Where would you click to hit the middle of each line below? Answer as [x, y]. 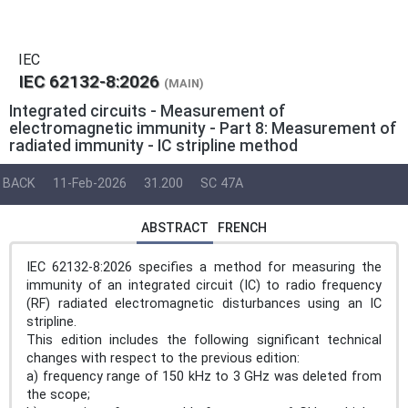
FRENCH [242, 227]
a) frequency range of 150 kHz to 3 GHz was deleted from [204, 376]
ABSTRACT [175, 227]
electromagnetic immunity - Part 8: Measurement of [203, 128]
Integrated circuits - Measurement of [148, 111]
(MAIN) [184, 83]
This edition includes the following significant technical [204, 340]
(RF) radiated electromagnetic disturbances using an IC [204, 303]
